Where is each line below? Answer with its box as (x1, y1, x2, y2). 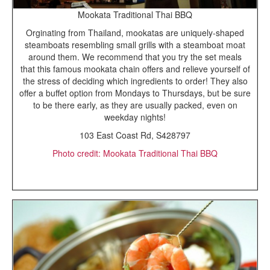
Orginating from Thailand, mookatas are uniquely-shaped (26, 27, 244, 39)
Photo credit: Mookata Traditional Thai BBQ (52, 147, 218, 160)
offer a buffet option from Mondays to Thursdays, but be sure (19, 87, 251, 99)
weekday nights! (104, 111, 166, 124)
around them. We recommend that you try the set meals (28, 51, 242, 63)
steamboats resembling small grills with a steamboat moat (25, 39, 245, 51)
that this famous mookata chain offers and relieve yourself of (20, 63, 250, 75)
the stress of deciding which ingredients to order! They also (22, 75, 248, 87)
